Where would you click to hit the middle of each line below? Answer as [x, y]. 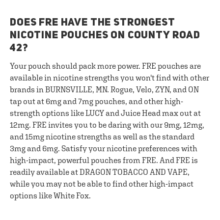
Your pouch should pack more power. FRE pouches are [105, 66]
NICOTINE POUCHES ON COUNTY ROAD [105, 36]
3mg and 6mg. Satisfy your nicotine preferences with [104, 148]
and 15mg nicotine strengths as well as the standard [102, 137]
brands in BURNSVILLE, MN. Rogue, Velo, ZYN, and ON [104, 89]
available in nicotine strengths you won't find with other [110, 78]
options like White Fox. [50, 195]
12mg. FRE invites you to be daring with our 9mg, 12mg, [107, 125]
